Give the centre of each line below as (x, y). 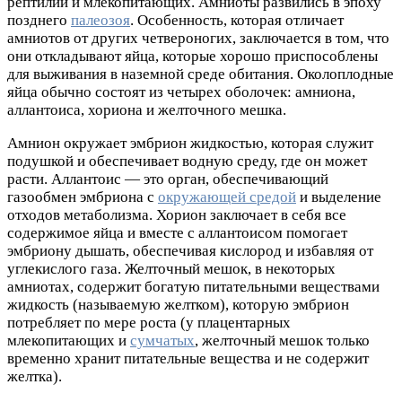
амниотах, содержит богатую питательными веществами (193, 287)
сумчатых (162, 341)
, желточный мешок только (282, 341)
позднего (39, 21)
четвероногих (187, 39)
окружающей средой (227, 197)
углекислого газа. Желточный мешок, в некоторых (171, 269)
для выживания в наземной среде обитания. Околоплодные (201, 74)
